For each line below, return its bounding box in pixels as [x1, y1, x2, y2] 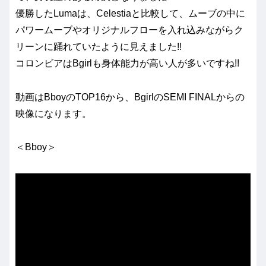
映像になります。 [15, 108, 91, 119]
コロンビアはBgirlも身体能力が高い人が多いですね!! [15, 58, 239, 68]
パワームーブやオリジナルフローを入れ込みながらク [15, 24, 243, 35]
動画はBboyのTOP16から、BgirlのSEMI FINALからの [15, 91, 245, 102]
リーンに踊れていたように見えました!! [15, 41, 182, 52]
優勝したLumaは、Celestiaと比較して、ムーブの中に [15, 8, 245, 18]
